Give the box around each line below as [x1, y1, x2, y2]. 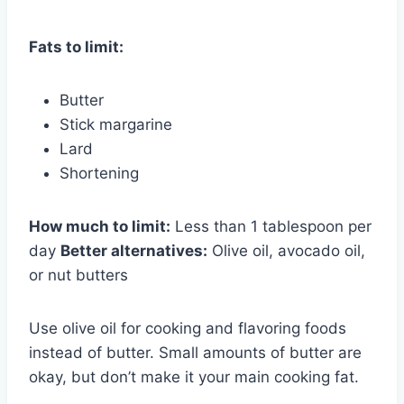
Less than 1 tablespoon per [170, 216, 372, 235]
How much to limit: [29, 216, 170, 235]
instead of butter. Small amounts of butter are [29, 343, 362, 362]
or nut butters [29, 265, 128, 284]
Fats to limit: [29, 37, 124, 56]
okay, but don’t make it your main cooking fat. [29, 367, 359, 386]
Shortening [60, 163, 139, 182]
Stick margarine [60, 115, 172, 133]
